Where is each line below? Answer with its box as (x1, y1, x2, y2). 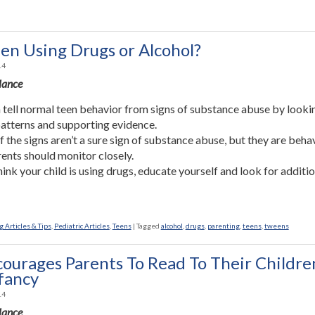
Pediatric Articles (53, 221, 110, 230)
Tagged (136, 221, 160, 230)
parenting (207, 221, 240, 230)
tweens (264, 221, 289, 230)
